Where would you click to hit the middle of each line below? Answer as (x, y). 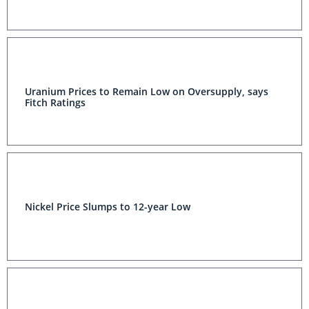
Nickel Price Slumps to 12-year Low (108, 207)
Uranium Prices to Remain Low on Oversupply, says (147, 91)
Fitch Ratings (55, 102)
